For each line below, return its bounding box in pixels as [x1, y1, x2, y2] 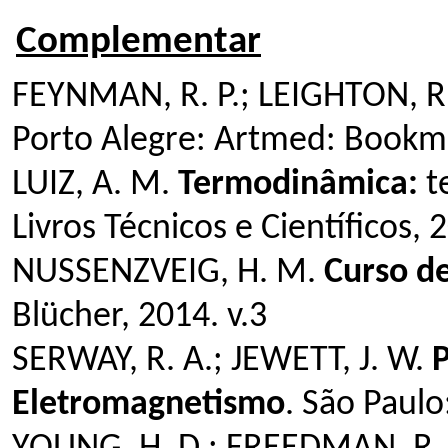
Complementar [16, 22, 261, 62]
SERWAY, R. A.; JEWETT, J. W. [12, 342, 432, 379]
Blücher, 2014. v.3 [12, 298, 267, 335]
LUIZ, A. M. [12, 166, 178, 203]
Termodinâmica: [178, 166, 426, 203]
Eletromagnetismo [12, 386, 285, 423]
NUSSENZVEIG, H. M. [12, 254, 324, 291]
